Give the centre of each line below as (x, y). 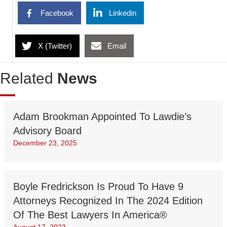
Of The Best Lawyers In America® (90, 215)
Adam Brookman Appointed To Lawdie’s (102, 117)
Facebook (57, 13)
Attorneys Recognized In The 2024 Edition (108, 201)
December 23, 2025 (45, 143)
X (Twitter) (55, 46)
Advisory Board (47, 131)
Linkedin (123, 13)
